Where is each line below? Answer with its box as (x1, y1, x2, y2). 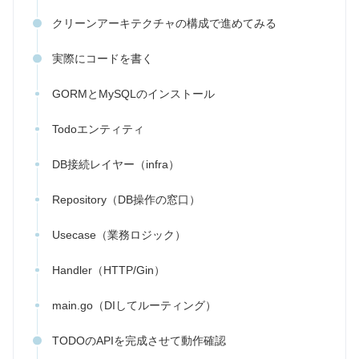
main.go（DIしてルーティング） (52, 299, 216, 313)
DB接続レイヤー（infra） (52, 158, 179, 171)
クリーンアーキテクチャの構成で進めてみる (52, 17, 276, 30)
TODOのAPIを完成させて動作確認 (52, 334, 226, 348)
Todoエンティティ (52, 123, 144, 136)
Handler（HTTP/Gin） (52, 264, 165, 277)
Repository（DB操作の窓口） (52, 193, 200, 207)
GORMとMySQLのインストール (52, 87, 215, 101)
